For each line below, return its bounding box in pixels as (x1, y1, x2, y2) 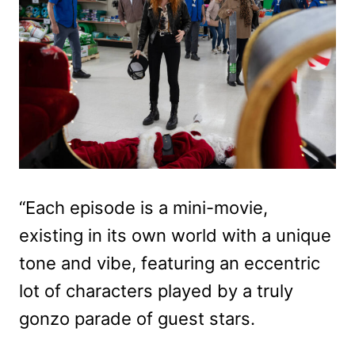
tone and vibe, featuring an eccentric (19, 253, 320, 274)
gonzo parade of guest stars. (19, 308, 255, 330)
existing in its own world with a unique (19, 225, 331, 246)
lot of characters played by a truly (19, 281, 293, 302)
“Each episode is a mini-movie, (19, 197, 268, 219)
